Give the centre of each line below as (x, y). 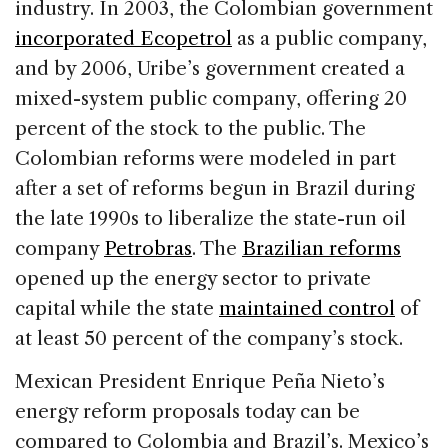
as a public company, (329, 38)
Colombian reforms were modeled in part (205, 158)
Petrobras (148, 248)
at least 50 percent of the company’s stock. (209, 338)
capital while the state (117, 308)
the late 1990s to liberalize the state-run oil (210, 218)
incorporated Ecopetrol (123, 38)
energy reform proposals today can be (187, 411)
